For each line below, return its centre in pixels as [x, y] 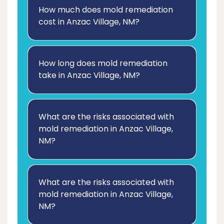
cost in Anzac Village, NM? [89, 21]
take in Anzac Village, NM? [89, 75]
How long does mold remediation [103, 63]
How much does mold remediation [106, 9]
